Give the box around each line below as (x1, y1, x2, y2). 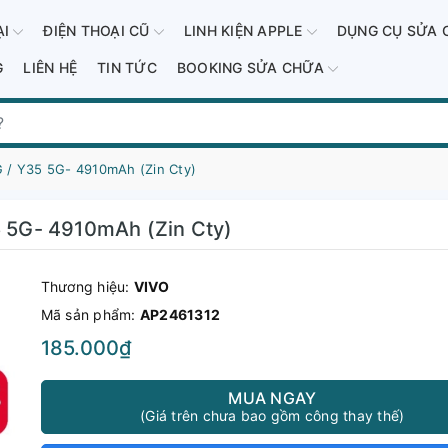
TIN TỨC (97, 59, 157, 76)
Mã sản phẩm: (40, 306, 140, 323)
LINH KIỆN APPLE (183, 21, 307, 39)
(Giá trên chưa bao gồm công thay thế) (140, 407, 405, 424)
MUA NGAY (228, 388, 317, 408)
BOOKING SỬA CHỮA (176, 59, 328, 76)
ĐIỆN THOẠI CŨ (43, 21, 154, 39)
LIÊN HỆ (23, 59, 77, 76)
